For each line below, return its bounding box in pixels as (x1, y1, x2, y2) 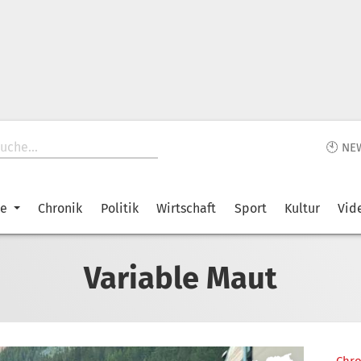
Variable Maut (84, 259, 277, 297)
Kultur (284, 201, 320, 216)
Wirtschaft (156, 201, 217, 216)
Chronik (38, 201, 83, 216)
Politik (100, 201, 139, 216)
